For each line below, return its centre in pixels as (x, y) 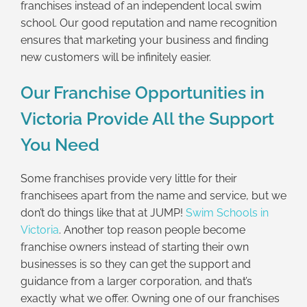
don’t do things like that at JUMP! (103, 212)
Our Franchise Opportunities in (143, 92)
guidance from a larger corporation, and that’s (136, 281)
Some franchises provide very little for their (129, 178)
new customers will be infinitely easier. (116, 57)
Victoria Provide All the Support (147, 118)
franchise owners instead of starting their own (135, 247)
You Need (60, 144)
